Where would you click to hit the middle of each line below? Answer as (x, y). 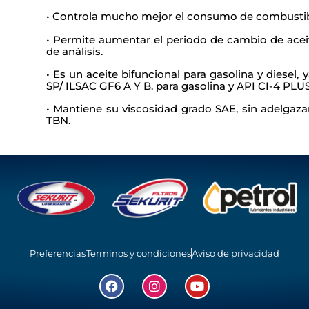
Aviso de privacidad (235, 253)
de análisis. (74, 51)
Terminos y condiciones (138, 253)
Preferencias (57, 253)
